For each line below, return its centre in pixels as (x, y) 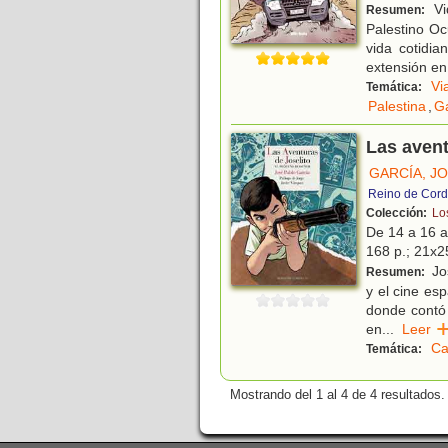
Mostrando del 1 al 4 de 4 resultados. (337, 395)
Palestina (397, 106)
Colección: (398, 213)
